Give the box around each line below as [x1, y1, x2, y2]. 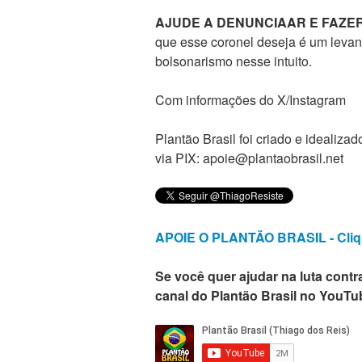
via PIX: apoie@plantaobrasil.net [155, 149, 343, 168]
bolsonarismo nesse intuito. [155, 52, 312, 71]
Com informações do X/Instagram [155, 90, 346, 110]
